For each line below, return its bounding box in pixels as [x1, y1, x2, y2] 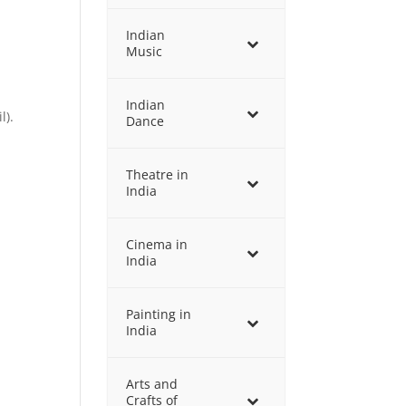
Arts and [126, 375, 179, 392]
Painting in [126, 305, 192, 323]
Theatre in [126, 166, 189, 183]
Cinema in [126, 236, 188, 253]
